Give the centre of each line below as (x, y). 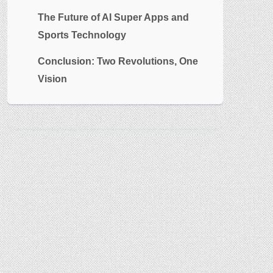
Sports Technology (82, 35)
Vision (52, 79)
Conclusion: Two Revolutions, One (118, 61)
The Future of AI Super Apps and (113, 17)
